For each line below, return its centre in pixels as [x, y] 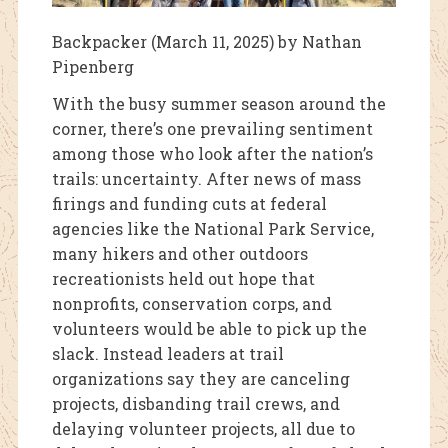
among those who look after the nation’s [212, 154]
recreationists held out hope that [183, 279]
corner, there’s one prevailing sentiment [212, 129]
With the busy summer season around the [218, 104]
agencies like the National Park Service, [212, 229]
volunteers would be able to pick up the [209, 329]
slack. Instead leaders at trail [167, 354]
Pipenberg [92, 67]
